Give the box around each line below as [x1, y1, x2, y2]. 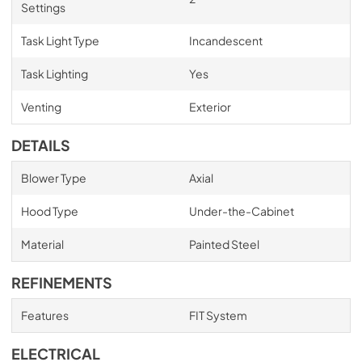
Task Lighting [20, 66, 88, 81]
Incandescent [188, 33, 263, 48]
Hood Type [20, 204, 78, 218]
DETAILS [11, 137, 70, 154]
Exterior [188, 99, 231, 114]
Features [20, 308, 69, 322]
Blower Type [20, 170, 86, 185]
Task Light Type [20, 33, 99, 48]
